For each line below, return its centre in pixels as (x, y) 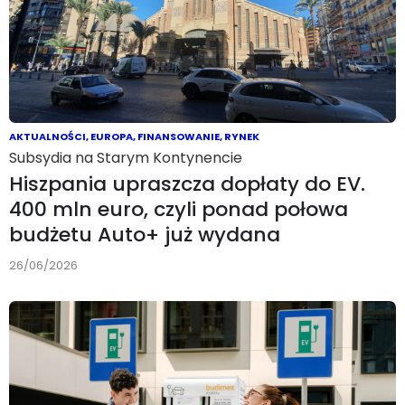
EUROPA (112, 136)
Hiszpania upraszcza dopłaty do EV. (187, 184)
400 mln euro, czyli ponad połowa (179, 209)
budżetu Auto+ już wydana (145, 234)
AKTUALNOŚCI (47, 136)
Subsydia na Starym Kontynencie (126, 157)
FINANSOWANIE (179, 136)
